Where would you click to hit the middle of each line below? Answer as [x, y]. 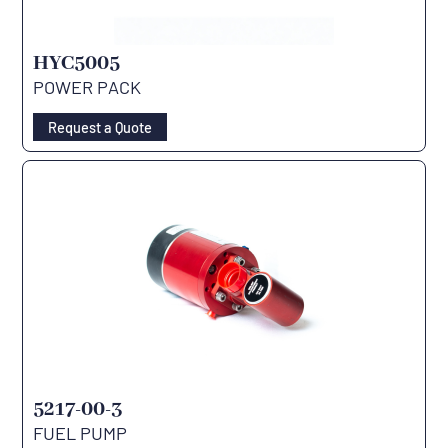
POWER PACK [87, 86]
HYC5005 [77, 63]
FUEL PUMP [80, 432]
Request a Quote [99, 126]
